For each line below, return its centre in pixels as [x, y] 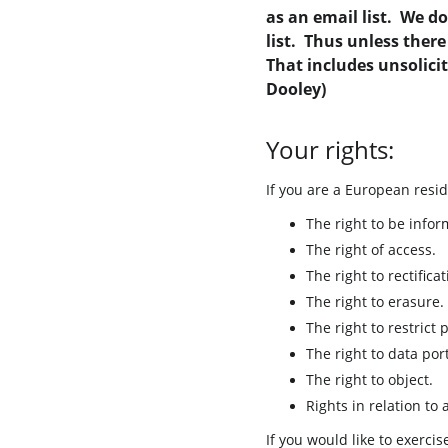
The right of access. [370, 249]
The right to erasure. [374, 301]
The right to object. [369, 379]
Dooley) [295, 89]
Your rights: [329, 149]
